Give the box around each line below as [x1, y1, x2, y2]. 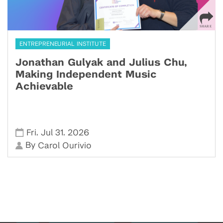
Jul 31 [41, 128, 64, 137]
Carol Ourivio [38, 141, 92, 150]
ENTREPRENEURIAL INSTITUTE [19, 41, 106, 47]
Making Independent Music [15, 70, 157, 80]
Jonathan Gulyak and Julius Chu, [15, 58, 187, 68]
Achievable [15, 82, 73, 92]
